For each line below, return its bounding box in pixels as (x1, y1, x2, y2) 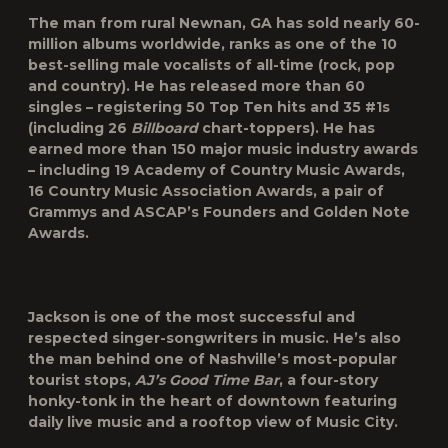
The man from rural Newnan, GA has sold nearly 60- (28, 14, 420, 32)
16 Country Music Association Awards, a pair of (28, 182, 384, 200)
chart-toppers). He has (198, 119, 375, 137)
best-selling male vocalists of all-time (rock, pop (28, 56, 395, 74)
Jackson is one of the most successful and (28, 308, 355, 326)
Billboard (131, 119, 198, 137)
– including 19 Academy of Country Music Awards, (28, 161, 405, 179)
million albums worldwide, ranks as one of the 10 (28, 35, 397, 53)
